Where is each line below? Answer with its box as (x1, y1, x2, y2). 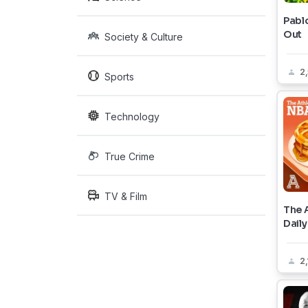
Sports (104, 71, 134, 82)
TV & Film (104, 190, 147, 202)
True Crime (104, 151, 155, 162)
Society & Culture (104, 31, 183, 43)
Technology (104, 111, 159, 122)
